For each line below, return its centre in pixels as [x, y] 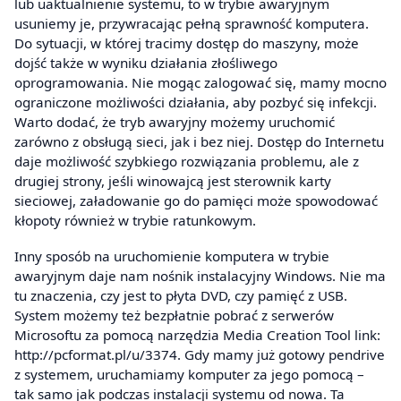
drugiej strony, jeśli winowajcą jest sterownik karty [173, 181]
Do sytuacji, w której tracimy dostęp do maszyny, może [187, 43]
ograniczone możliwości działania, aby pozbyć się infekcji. [196, 102]
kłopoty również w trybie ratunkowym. [135, 221]
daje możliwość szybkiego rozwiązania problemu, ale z [187, 162]
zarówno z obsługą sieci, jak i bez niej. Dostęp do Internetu [199, 142]
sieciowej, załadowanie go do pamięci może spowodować [196, 201]
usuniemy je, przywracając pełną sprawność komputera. [192, 24]
